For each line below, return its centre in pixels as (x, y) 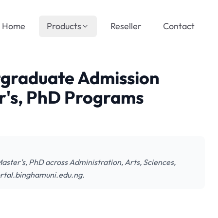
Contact (179, 26)
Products (64, 26)
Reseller (126, 26)
